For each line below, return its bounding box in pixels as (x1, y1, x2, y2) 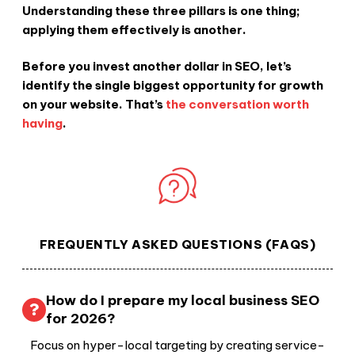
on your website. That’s (22, 97, 163, 113)
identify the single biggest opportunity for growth (22, 78, 323, 94)
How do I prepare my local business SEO (46, 291, 319, 309)
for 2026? (46, 309, 116, 327)
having (22, 116, 63, 132)
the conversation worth (166, 97, 309, 113)
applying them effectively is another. (22, 21, 249, 37)
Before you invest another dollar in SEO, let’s (22, 59, 292, 74)
